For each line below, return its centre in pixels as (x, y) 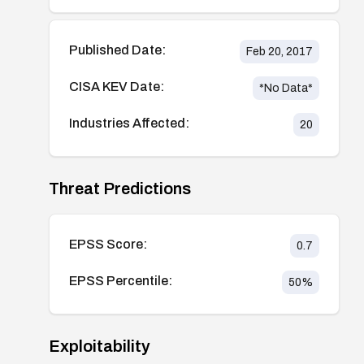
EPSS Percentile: (121, 280)
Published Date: (117, 50)
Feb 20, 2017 (279, 51)
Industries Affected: (129, 123)
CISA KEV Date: (117, 86)
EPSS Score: (108, 244)
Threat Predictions (120, 188)
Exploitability (100, 346)
